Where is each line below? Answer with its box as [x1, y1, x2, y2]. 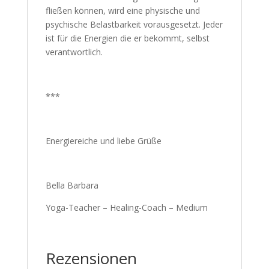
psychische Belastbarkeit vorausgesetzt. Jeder [45, 19, 223, 30]
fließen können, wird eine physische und [45, 5, 200, 16]
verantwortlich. [45, 46, 103, 58]
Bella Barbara [45, 180, 98, 191]
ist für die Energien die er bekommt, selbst [45, 32, 210, 44]
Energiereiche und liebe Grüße [45, 135, 162, 147]
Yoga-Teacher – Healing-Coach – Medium [45, 202, 208, 213]
